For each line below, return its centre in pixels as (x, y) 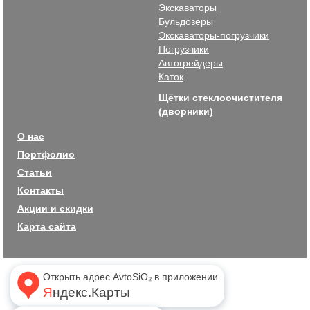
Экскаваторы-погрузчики (214, 35)
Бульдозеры (186, 21)
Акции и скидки (55, 208)
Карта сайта (47, 226)
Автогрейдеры (191, 63)
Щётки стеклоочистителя (220, 98)
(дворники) (186, 111)
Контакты (40, 190)
